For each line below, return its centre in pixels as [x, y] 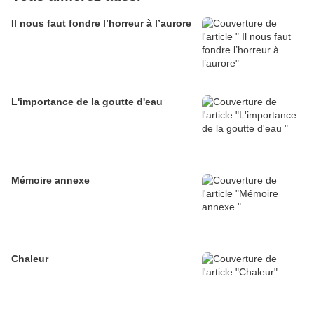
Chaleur [30, 259]
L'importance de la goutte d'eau [87, 102]
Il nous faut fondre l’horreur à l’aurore [101, 23]
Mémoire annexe [50, 180]
